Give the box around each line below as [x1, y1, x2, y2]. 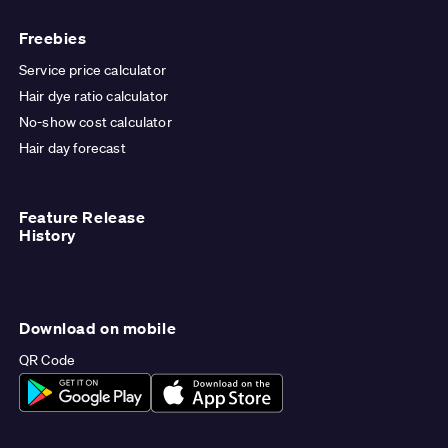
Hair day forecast [19, 139, 126, 158]
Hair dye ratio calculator [19, 87, 168, 106]
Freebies [19, 28, 87, 49]
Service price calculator [19, 61, 166, 80]
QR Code [19, 351, 76, 370]
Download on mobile [19, 318, 177, 339]
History [19, 225, 76, 246]
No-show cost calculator [19, 113, 172, 132]
